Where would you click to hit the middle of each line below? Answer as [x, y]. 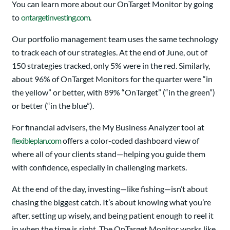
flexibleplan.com [36, 141]
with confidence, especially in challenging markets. [99, 167]
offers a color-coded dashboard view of [130, 141]
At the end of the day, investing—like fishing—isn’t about [110, 189]
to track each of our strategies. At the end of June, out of [110, 52]
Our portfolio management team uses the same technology [115, 39]
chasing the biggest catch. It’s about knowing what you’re [111, 202]
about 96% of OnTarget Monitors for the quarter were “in [112, 79]
